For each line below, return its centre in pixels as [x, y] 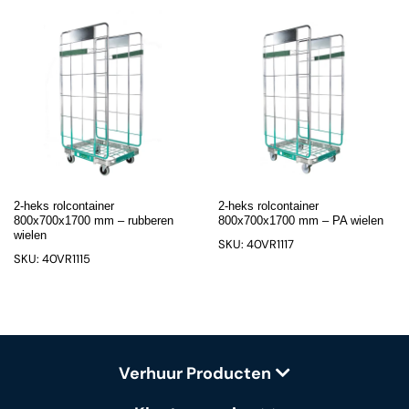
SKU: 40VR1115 [52, 259]
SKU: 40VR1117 [256, 244]
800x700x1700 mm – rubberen [94, 220]
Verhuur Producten [195, 373]
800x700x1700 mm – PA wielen [301, 220]
